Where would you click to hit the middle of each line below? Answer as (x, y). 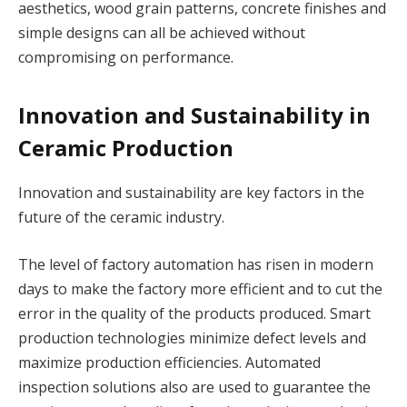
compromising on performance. (126, 57)
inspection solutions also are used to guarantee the (194, 387)
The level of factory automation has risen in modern (196, 264)
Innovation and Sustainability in (194, 115)
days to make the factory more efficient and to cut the (200, 288)
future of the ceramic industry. (121, 218)
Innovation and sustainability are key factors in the (191, 193)
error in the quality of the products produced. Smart (194, 313)
